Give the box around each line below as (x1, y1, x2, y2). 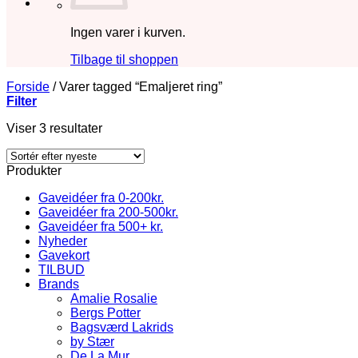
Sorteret (101, 121, 146, 134)
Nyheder (38, 234, 87, 248)
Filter (6, 94, 37, 108)
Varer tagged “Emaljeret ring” (56, 80, 222, 93)
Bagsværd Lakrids (70, 320, 173, 334)
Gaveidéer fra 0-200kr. (38, 191, 164, 205)
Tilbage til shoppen (70, 53, 178, 66)
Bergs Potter (70, 306, 141, 320)
